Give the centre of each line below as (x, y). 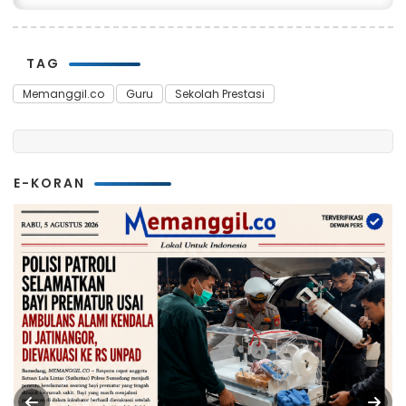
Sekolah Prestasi (220, 93)
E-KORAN (49, 183)
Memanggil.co (63, 93)
